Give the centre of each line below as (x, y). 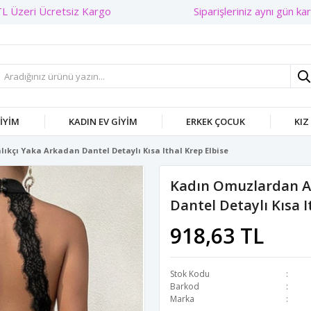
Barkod (185, 286)
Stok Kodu (190, 274)
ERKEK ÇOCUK (216, 121)
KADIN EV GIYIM (103, 121)
